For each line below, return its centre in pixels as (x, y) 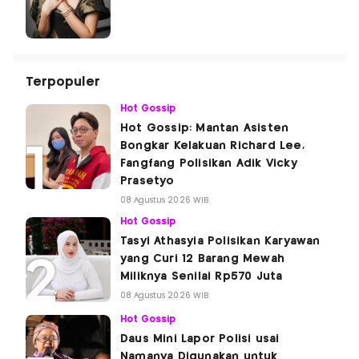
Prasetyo (147, 181)
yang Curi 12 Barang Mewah (202, 258)
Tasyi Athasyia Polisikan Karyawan (220, 241)
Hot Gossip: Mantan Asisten (205, 128)
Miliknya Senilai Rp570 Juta (206, 276)
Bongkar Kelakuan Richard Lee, (212, 145)
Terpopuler (63, 82)
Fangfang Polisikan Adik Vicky (209, 163)
